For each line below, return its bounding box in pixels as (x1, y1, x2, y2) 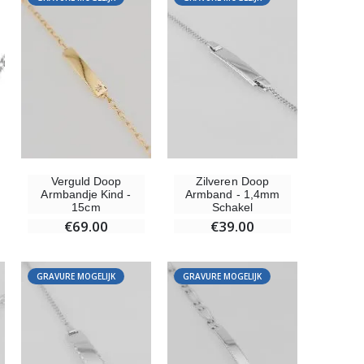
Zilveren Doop (196, 175, 269, 188)
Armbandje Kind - (41, 188, 132, 201)
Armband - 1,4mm (185, 188, 279, 201)
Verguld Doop (50, 175, 122, 188)
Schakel (211, 201, 253, 214)
